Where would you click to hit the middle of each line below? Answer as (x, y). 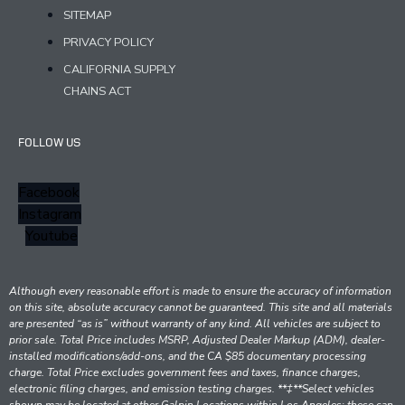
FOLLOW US (49, 143)
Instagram (50, 215)
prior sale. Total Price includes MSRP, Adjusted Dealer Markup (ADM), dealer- (197, 340)
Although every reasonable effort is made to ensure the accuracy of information (200, 292)
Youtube (52, 236)
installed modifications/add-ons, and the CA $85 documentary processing (188, 357)
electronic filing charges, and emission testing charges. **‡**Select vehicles (192, 389)
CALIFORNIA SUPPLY (119, 70)
